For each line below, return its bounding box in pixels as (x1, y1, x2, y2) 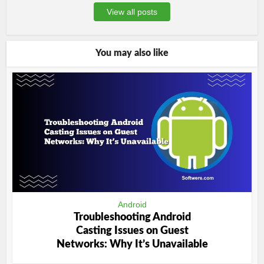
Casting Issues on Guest (75, 225, 189, 236)
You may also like (95, 48, 169, 58)
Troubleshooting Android (73, 212, 191, 223)
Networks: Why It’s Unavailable (56, 239, 208, 250)
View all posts (107, 7, 157, 16)
